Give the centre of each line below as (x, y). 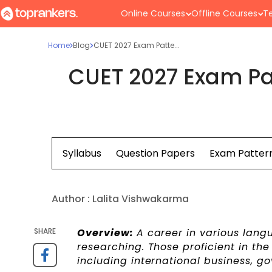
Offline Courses (224, 13)
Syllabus (82, 154)
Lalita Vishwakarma (140, 199)
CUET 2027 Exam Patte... (136, 45)
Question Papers (155, 154)
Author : (70, 199)
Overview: (107, 233)
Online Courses (153, 13)
